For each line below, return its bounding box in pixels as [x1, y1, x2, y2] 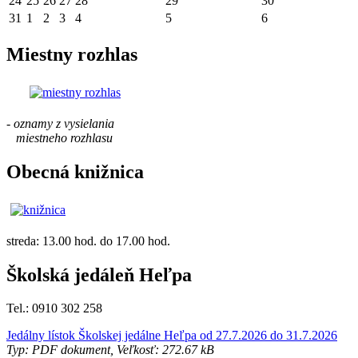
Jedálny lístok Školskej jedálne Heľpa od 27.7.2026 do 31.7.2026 [6, 328, 337, 343]
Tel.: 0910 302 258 [6, 301, 102, 316]
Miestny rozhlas [6, 43, 137, 65]
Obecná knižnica [6, 161, 144, 182]
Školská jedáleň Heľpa [6, 264, 192, 285]
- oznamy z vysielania [6, 116, 130, 130]
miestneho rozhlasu [6, 130, 113, 145]
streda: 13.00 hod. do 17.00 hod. [6, 233, 170, 248]
